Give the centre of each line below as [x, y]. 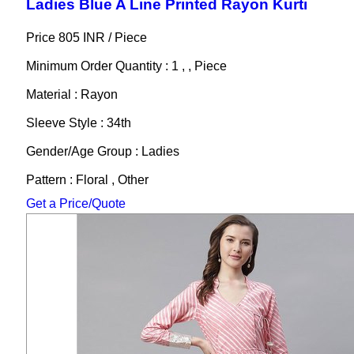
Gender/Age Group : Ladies [102, 151]
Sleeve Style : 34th [78, 122]
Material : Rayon [72, 94]
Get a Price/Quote [75, 203]
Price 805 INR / [70, 37]
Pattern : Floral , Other [87, 179]
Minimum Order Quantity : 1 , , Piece [126, 66]
